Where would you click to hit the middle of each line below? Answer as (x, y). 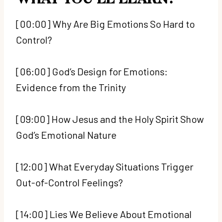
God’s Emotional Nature (67, 135)
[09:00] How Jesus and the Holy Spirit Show (110, 119)
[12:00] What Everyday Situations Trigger (105, 166)
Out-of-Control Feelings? (70, 182)
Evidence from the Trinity (72, 87)
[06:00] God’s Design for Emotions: (92, 71)
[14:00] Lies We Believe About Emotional (104, 214)
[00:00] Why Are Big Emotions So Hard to (105, 24)
